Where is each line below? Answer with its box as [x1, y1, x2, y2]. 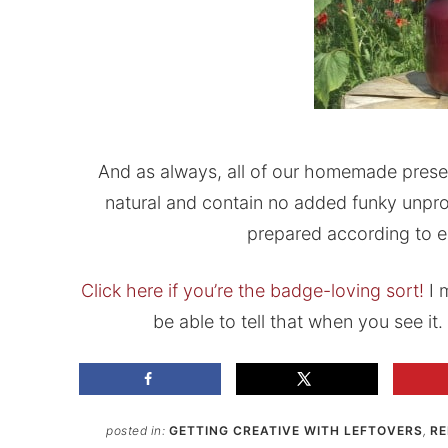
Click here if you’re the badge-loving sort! [80, 279, 424, 301]
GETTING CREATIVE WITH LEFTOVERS [168, 423, 423, 438]
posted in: [106, 423, 169, 438]
